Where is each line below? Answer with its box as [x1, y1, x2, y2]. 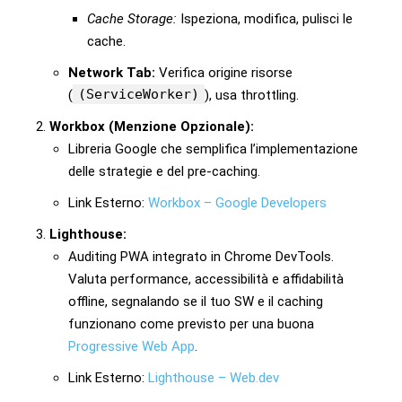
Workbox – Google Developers [148, 194, 327, 211]
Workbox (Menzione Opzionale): [49, 118, 254, 135]
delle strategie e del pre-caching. [68, 162, 260, 179]
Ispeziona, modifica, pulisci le [177, 10, 353, 27]
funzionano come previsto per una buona [68, 315, 314, 332]
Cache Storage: [87, 10, 177, 27]
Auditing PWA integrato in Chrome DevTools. [68, 248, 334, 265]
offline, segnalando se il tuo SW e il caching [68, 293, 323, 310]
